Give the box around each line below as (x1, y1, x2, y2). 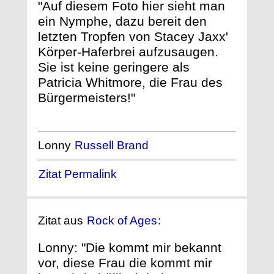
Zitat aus (38, 213, 86, 227)
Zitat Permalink (39, 168, 117, 181)
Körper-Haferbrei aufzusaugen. (38, 44, 218, 59)
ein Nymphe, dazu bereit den (38, 13, 207, 28)
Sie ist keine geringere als (38, 59, 190, 74)
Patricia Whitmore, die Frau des (38, 75, 223, 89)
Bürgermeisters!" (38, 90, 135, 105)
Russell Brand (75, 139, 149, 152)
